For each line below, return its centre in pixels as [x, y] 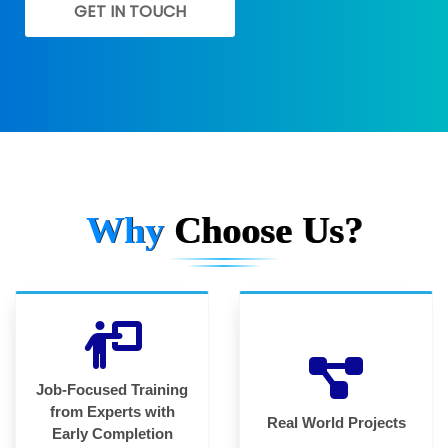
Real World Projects [336, 422]
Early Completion [112, 433]
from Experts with [112, 411]
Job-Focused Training [112, 389]
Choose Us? [268, 229]
